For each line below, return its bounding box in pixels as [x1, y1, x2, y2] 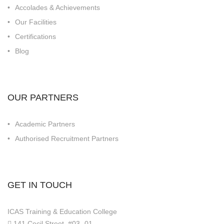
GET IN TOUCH [7, 179, 72, 190]
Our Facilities [15, 17, 56, 26]
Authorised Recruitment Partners [15, 134, 118, 142]
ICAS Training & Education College [7, 207, 117, 215]
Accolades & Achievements [15, 3, 100, 11]
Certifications [15, 32, 56, 40]
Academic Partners [15, 119, 75, 128]
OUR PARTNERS [7, 92, 78, 102]
